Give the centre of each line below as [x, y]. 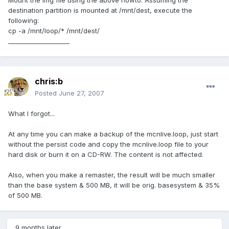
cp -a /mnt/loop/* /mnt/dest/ [54, 31]
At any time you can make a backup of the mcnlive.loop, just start [113, 134]
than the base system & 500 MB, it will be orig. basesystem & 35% [114, 185]
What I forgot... [31, 114]
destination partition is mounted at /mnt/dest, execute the [100, 10]
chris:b [49, 82]
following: [24, 21]
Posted [47, 93]
